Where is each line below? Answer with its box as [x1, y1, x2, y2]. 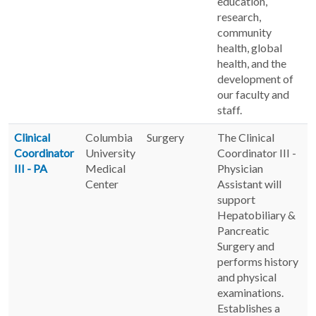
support [217, 192, 255, 206]
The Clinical [217, 130, 274, 144]
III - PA [14, 161, 47, 175]
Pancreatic [217, 223, 269, 237]
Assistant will [217, 176, 281, 190]
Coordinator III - [217, 145, 296, 159]
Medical [85, 161, 126, 175]
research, [217, 9, 261, 23]
